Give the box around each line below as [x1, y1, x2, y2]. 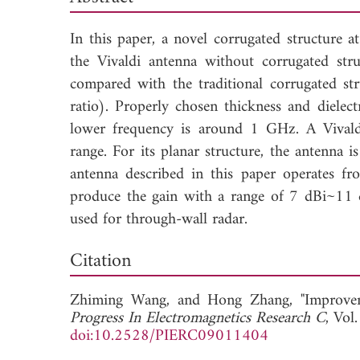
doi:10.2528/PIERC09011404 [70, 321, 268, 350]
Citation [70, 243, 131, 278]
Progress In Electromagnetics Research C [70, 304, 325, 333]
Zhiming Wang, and [70, 286, 208, 315]
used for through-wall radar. [70, 205, 247, 234]
